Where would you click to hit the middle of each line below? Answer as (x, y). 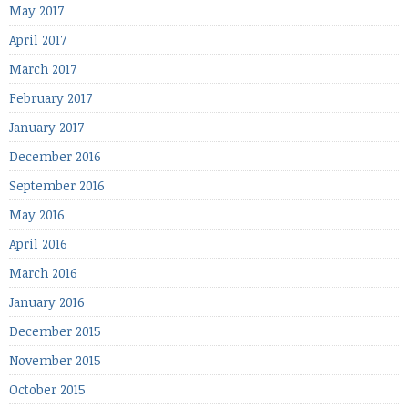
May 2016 (37, 215)
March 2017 (43, 69)
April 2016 (38, 244)
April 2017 (38, 40)
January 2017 (46, 127)
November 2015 (55, 361)
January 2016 (47, 302)
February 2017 (51, 98)
